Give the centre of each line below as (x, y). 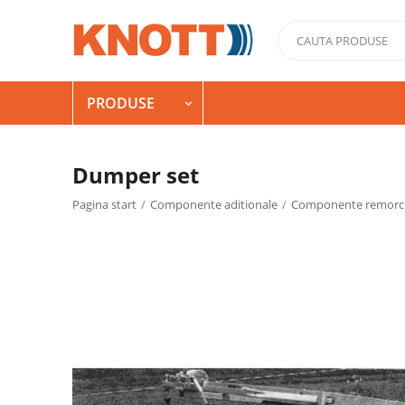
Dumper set (136, 175)
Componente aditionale (214, 204)
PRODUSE (121, 103)
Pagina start (104, 204)
